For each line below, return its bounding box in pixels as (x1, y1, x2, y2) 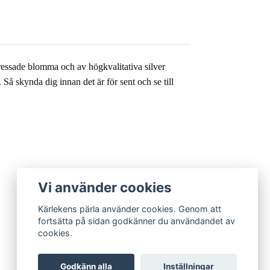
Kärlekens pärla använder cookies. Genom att (38, 204, 222, 215)
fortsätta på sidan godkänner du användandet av (38, 216, 236, 227)
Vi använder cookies (38, 178, 172, 195)
